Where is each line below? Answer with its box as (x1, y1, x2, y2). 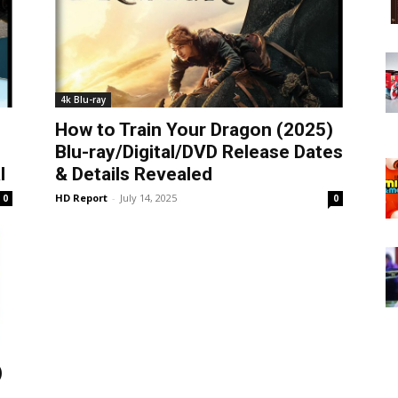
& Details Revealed (55, 163, 212, 185)
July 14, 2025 (120, 190, 177, 204)
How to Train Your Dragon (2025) (55, 118, 333, 140)
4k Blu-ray (60, 92, 106, 106)
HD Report (55, 190, 107, 204)
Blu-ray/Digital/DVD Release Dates (55, 140, 343, 163)
